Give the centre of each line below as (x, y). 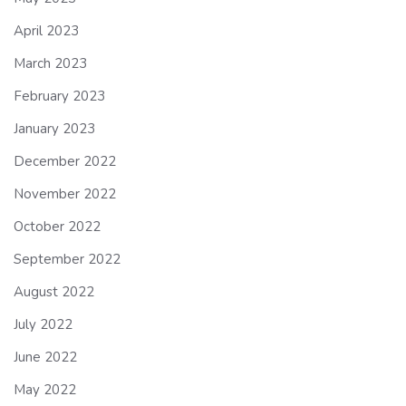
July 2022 (43, 324)
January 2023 (54, 128)
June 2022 (45, 357)
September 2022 (67, 259)
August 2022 (54, 291)
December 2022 (65, 161)
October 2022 (57, 226)
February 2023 (59, 96)
